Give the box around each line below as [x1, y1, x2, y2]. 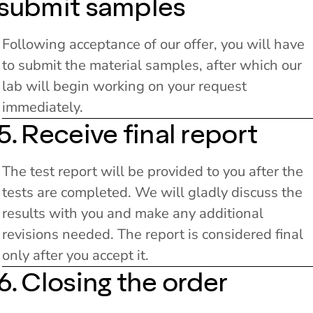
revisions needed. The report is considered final [1, 224, 303, 244]
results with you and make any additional [1, 203, 263, 223]
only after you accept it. [1, 245, 149, 265]
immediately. [1, 97, 83, 117]
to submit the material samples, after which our [1, 55, 302, 75]
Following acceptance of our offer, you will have [1, 34, 305, 54]
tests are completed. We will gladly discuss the [1, 182, 303, 202]
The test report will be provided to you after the [1, 161, 303, 181]
